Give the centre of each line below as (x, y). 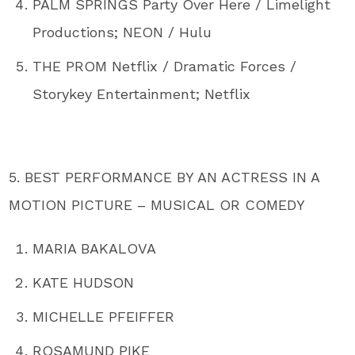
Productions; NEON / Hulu (122, 32)
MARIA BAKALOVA (95, 248)
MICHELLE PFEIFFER (104, 316)
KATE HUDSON (84, 282)
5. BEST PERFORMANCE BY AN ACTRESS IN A (164, 177)
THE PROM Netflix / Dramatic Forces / (165, 66)
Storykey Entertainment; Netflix (142, 94)
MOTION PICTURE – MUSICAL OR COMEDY (157, 204)
